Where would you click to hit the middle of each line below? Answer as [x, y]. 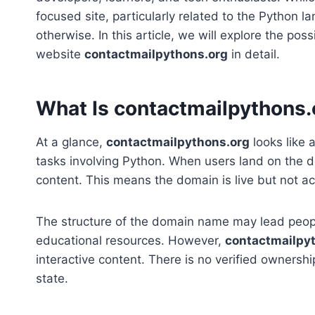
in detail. [254, 54]
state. [52, 279]
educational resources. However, [130, 241]
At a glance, [71, 142]
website [60, 54]
